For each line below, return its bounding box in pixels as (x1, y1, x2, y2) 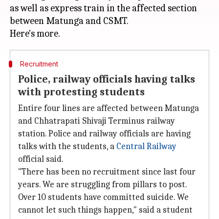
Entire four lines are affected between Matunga (18, 103, 199, 113)
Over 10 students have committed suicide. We (18, 192, 189, 202)
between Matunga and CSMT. (10, 15, 129, 26)
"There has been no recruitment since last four (18, 167, 196, 177)
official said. (18, 154, 64, 164)
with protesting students (18, 86, 145, 98)
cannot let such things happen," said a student (18, 205, 193, 215)
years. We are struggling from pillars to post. (18, 179, 187, 190)
